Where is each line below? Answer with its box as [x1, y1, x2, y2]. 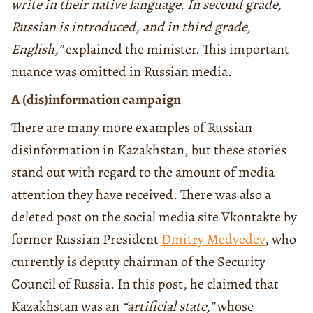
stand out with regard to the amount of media [11, 162, 275, 182]
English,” [11, 39, 63, 59]
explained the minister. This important [63, 39, 289, 59]
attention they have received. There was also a [11, 184, 271, 204]
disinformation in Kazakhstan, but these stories [11, 140, 286, 159]
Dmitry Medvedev [161, 229, 265, 249]
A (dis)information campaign [11, 89, 181, 109]
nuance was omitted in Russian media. [11, 61, 232, 81]
